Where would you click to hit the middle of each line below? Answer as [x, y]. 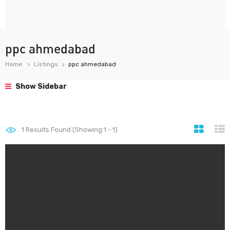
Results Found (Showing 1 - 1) [71, 130]
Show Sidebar [40, 87]
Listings [46, 64]
